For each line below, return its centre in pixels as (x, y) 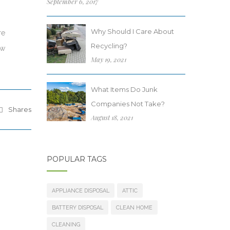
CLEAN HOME (134, 207)
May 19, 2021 (109, 59)
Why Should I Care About (132, 31)
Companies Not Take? (128, 104)
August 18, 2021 (112, 117)
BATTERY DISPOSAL (78, 207)
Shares (20, 109)
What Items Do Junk (124, 89)
